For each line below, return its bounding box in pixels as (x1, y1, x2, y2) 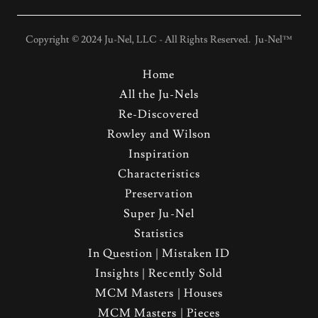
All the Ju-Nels (119, 87, 199, 102)
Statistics (133, 226, 185, 241)
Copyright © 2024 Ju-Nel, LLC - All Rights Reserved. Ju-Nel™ (26, 33, 292, 46)
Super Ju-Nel (124, 207, 194, 221)
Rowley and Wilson (106, 127, 212, 141)
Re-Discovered (119, 107, 199, 121)
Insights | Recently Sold (95, 266, 223, 280)
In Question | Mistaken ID (87, 246, 231, 261)
